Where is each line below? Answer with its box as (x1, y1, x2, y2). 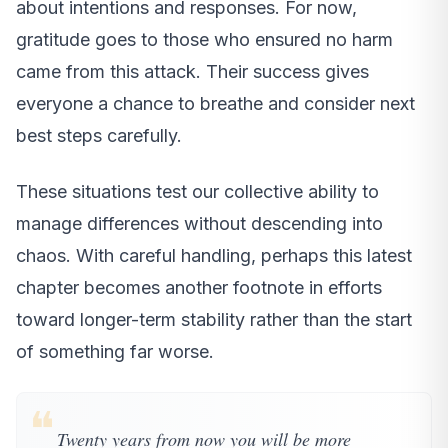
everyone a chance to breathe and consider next (16, 92, 415, 114)
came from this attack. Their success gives (16, 60, 369, 82)
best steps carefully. (16, 124, 182, 146)
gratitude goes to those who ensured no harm (16, 28, 393, 50)
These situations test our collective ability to (16, 180, 379, 202)
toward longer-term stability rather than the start (16, 308, 412, 330)
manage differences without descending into (16, 212, 383, 234)
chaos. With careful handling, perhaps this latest (16, 244, 412, 266)
